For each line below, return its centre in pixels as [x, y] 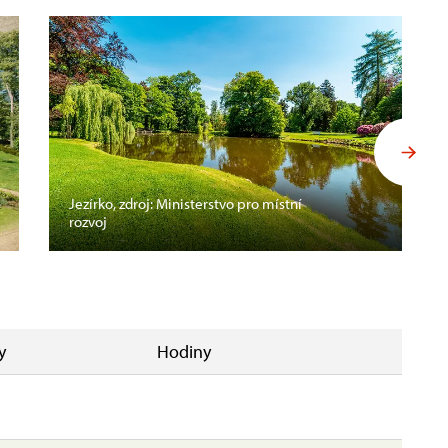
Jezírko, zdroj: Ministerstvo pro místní [185, 204]
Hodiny [184, 351]
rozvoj [88, 222]
